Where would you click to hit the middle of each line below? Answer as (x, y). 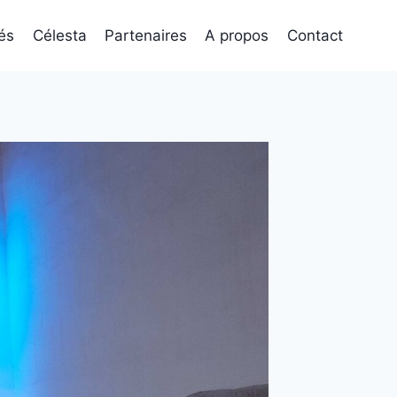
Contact (315, 35)
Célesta (59, 35)
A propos (237, 35)
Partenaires (146, 35)
